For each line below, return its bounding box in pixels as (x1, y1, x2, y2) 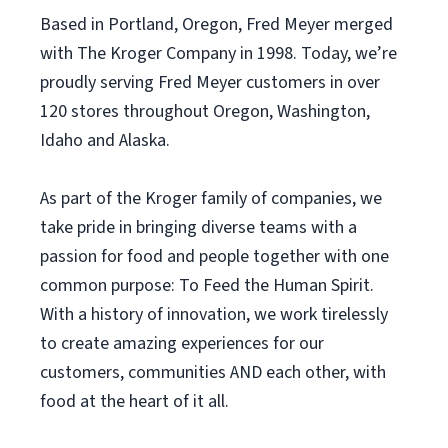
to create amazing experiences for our (40, 331, 324, 356)
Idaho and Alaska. (40, 128, 170, 153)
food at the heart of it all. (40, 389, 229, 414)
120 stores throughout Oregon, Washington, (40, 99, 370, 124)
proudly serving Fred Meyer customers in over (40, 70, 380, 95)
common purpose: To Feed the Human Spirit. (40, 273, 374, 298)
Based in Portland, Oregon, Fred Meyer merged (40, 12, 393, 37)
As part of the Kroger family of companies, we (40, 186, 382, 211)
